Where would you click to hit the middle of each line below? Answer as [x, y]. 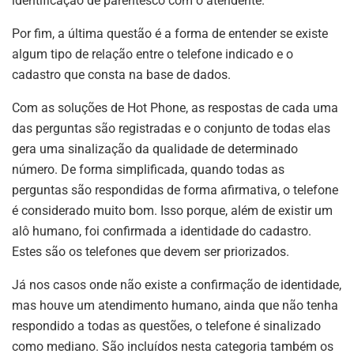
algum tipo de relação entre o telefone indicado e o [153, 55]
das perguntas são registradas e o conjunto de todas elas [171, 129]
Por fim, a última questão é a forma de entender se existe [170, 34]
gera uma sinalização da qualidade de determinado [155, 149]
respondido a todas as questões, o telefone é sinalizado [166, 326]
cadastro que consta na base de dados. [121, 75]
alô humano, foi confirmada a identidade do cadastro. [162, 232]
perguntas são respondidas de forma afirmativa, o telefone [175, 190]
